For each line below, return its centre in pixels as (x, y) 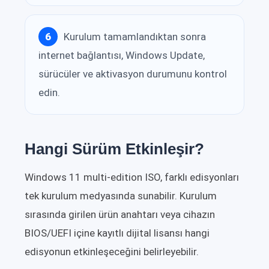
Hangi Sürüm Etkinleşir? (114, 149)
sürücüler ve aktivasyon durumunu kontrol (133, 74)
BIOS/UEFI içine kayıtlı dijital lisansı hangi (117, 233)
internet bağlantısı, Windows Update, (122, 56)
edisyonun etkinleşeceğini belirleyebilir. (112, 252)
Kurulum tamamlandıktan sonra (135, 36)
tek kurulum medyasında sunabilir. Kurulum (121, 196)
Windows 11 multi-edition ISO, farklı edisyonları (132, 177)
